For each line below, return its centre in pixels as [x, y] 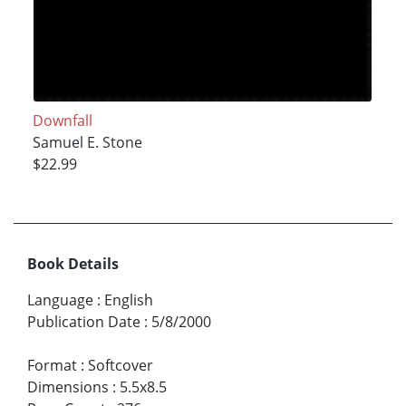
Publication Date [84, 321]
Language [60, 300]
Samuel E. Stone [87, 142]
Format [52, 365]
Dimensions [68, 387]
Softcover [121, 365]
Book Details [73, 263]
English [129, 300]
